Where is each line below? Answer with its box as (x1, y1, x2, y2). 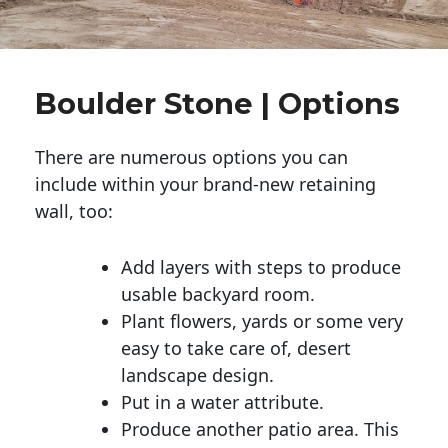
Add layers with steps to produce (121, 254, 401, 279)
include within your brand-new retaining (35, 171, 376, 196)
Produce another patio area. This (121, 416, 399, 441)
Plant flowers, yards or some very (121, 308, 403, 333)
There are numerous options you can (35, 144, 348, 169)
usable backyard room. (121, 281, 315, 306)
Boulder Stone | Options (35, 85, 400, 121)
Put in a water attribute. (121, 389, 324, 414)
